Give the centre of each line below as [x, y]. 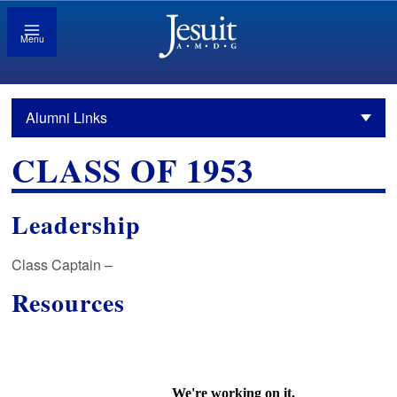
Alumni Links [67, 118]
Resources [69, 302]
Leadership [77, 224]
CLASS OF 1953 [133, 171]
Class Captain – [62, 264]
